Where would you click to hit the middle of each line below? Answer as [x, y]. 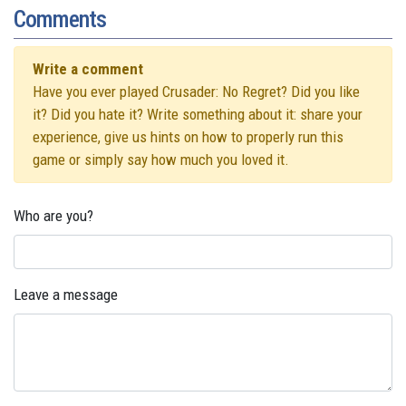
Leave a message [66, 295]
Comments [60, 19]
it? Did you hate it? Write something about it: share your [198, 115]
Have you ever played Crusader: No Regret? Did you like [196, 92]
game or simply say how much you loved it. [161, 160]
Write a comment [88, 69]
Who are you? [53, 216]
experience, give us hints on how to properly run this [188, 137]
